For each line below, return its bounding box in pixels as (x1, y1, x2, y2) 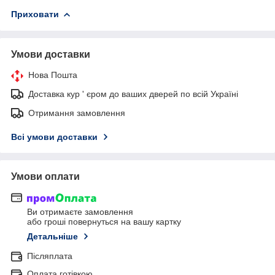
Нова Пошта (28, 69, 77, 80)
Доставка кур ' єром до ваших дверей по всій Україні (28, 88, 238, 99)
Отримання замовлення (28, 107, 125, 118)
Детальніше (27, 231, 78, 242)
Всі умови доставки (11, 131, 98, 142)
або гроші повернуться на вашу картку (27, 217, 181, 227)
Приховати (11, 9, 59, 19)
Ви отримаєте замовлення (27, 207, 133, 217)
